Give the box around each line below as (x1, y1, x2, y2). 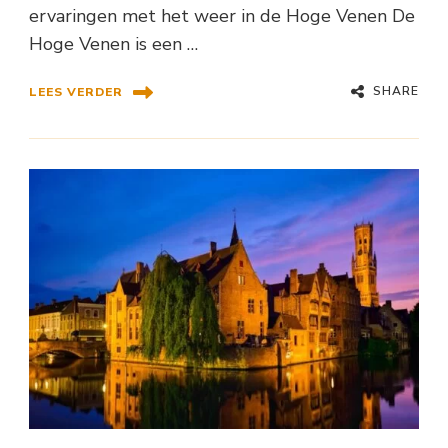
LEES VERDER (29, 84, 123, 100)
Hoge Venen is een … (29, 31, 198, 56)
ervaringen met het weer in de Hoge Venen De (29, 3, 415, 28)
